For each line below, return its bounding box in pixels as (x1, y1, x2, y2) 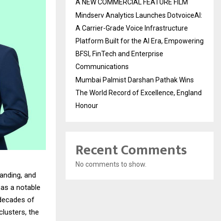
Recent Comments (75, 139, 187, 162)
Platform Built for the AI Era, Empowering (75, 37, 204, 45)
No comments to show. (75, 160, 147, 168)
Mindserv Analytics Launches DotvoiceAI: (75, 11, 202, 19)
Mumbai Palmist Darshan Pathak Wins (75, 76, 194, 84)
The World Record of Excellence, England (75, 89, 202, 97)
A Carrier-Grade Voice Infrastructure (75, 24, 188, 32)
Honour (75, 102, 98, 110)
